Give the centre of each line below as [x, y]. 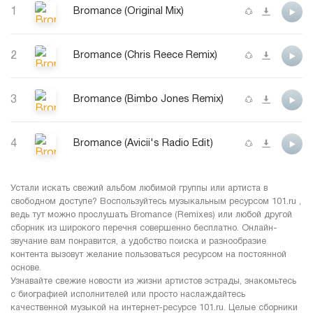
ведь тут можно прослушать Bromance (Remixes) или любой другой [151, 215]
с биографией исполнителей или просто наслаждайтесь [128, 294]
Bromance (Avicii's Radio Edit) [143, 144]
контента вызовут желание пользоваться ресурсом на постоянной [148, 255]
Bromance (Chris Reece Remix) [145, 56]
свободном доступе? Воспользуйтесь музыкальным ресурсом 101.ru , [156, 202]
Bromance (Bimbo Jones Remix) [148, 100]
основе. [26, 268]
